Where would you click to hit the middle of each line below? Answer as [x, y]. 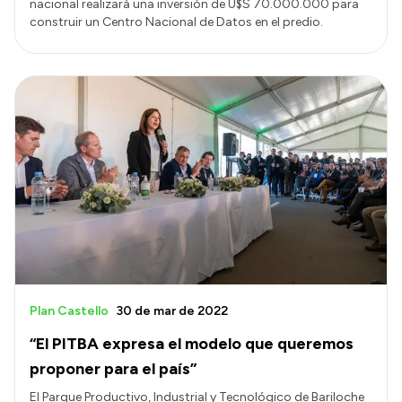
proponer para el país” [113, 369]
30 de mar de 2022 [172, 311]
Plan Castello [69, 311]
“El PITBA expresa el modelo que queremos [192, 344]
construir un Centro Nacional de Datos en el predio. [176, 22]
